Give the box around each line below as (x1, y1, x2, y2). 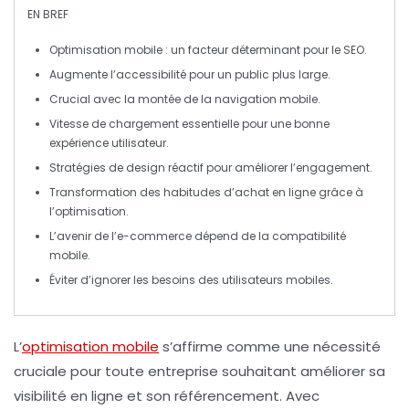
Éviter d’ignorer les (49, 271, 152, 288)
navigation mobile (215, 90, 318, 107)
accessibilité (116, 66, 186, 82)
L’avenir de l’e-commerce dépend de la (49, 227, 272, 244)
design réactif (126, 159, 204, 175)
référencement (174, 385, 279, 405)
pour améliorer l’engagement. (204, 159, 372, 175)
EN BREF (27, 5, 68, 22)
